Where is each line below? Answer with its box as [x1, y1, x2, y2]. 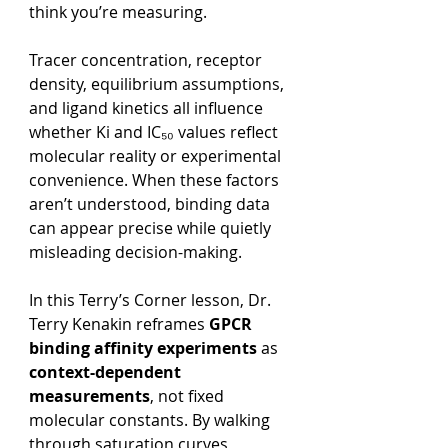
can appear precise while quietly [29, 217, 275, 239]
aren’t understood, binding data [29, 193, 274, 215]
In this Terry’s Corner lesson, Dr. [29, 289, 275, 311]
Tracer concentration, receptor [29, 49, 266, 71]
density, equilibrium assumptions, [29, 73, 288, 95]
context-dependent [29, 361, 185, 383]
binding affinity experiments [29, 337, 257, 359]
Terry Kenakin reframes [29, 313, 209, 335]
